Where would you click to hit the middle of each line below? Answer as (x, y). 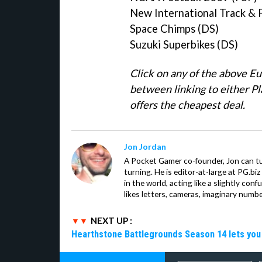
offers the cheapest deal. (187, 104)
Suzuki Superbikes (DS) (184, 44)
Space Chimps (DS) (174, 28)
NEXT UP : (111, 220)
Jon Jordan (145, 146)
